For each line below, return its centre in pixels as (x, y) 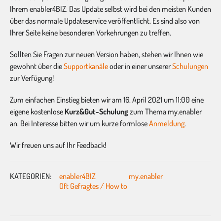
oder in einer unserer (141, 66)
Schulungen (190, 66)
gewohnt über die (37, 66)
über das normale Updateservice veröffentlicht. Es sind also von (105, 20)
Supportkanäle (87, 66)
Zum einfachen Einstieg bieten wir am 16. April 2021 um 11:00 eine (107, 99)
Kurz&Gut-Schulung (96, 111)
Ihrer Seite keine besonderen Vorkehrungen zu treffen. (91, 32)
